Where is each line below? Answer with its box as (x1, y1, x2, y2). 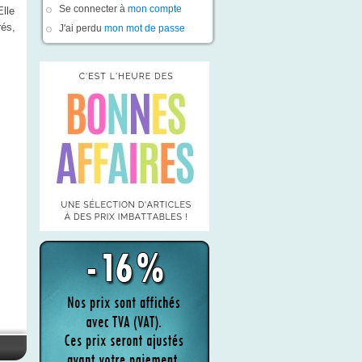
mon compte (127, 3, 182, 15)
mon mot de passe (103, 23, 185, 35)
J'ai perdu (58, 23, 104, 35)
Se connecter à (58, 3, 128, 15)
